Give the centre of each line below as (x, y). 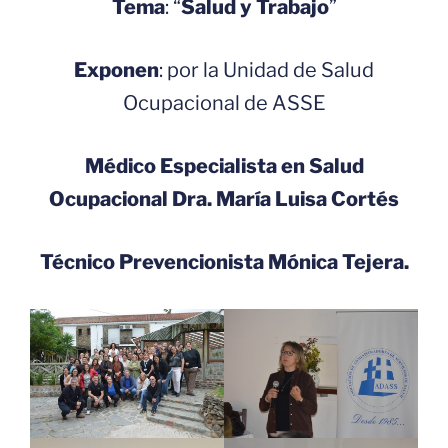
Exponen (116, 69)
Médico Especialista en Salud (224, 165)
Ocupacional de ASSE (224, 102)
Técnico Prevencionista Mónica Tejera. (224, 261)
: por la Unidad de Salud (266, 69)
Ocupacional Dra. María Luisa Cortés (224, 198)
